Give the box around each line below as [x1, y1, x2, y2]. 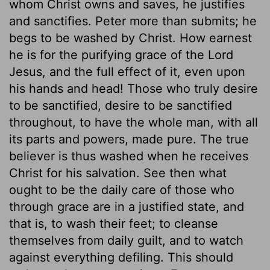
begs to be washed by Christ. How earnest [9, 30, 252, 45]
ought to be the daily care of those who [9, 182, 234, 197]
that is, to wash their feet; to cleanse [9, 216, 218, 231]
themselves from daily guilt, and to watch [9, 233, 243, 248]
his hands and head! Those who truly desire [9, 81, 258, 96]
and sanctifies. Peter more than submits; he [9, 13, 257, 28]
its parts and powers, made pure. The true [9, 131, 249, 146]
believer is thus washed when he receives [9, 148, 248, 163]
